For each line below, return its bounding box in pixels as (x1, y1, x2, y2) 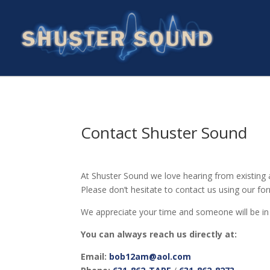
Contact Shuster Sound (81, 121, 248, 143)
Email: (81, 250, 107, 262)
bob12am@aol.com (109, 250, 192, 262)
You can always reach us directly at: (81, 228, 237, 240)
